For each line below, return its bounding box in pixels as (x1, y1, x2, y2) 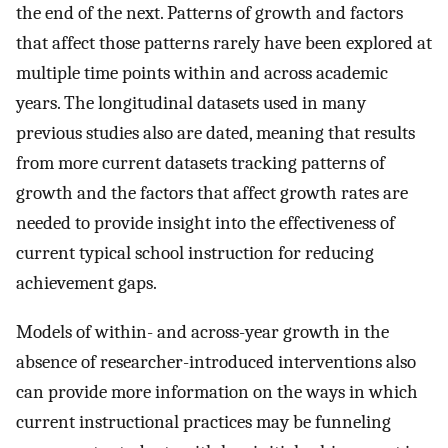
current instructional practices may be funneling (16, 411, 391, 434)
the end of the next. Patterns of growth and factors (16, 2, 403, 25)
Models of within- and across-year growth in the (16, 321, 389, 344)
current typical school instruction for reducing (16, 242, 374, 265)
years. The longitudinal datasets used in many (16, 92, 366, 115)
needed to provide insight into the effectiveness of (16, 212, 395, 235)
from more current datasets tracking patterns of (16, 152, 385, 175)
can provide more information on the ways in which (16, 381, 418, 404)
